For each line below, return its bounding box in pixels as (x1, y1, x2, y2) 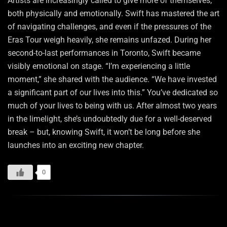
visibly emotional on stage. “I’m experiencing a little (8, 61, 190, 71)
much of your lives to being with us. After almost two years (8, 100, 217, 110)
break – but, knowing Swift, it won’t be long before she (8, 127, 200, 137)
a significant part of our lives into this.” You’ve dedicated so (8, 87, 218, 97)
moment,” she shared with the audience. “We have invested (8, 74, 217, 84)
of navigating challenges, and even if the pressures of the (8, 21, 211, 31)
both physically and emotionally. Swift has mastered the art (8, 8, 219, 18)
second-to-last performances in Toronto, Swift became (8, 48, 201, 58)
